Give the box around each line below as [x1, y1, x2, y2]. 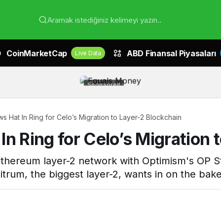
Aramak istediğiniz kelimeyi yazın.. [47, 15, 161, 25]
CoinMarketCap [6, 48, 67, 58]
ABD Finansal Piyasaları [126, 48, 216, 58]
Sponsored [87, 79, 120, 86]
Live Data [75, 49, 101, 57]
